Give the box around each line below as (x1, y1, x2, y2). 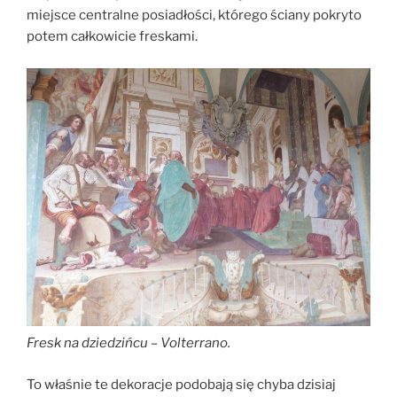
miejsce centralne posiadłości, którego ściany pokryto (27, 7, 362, 24)
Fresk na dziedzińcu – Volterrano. (27, 335, 230, 352)
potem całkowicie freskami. (27, 28, 198, 45)
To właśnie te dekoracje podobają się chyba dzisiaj (27, 376, 336, 393)
